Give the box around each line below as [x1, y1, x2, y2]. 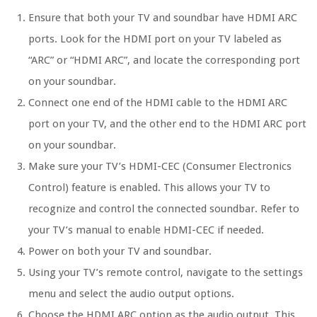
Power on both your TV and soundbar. [28, 245, 212, 258]
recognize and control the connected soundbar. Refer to [28, 202, 299, 216]
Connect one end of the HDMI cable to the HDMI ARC [28, 96, 287, 110]
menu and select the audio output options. [28, 287, 234, 301]
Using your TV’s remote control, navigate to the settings [28, 266, 303, 279]
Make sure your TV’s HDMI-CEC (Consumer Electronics [28, 160, 292, 173]
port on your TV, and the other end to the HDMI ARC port [28, 117, 306, 131]
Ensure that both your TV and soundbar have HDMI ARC [28, 11, 297, 25]
